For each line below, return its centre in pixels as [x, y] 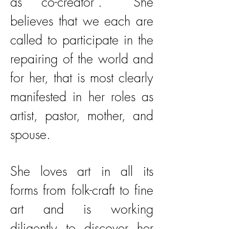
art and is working [82, 209]
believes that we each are [82, 21]
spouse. [30, 134]
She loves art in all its [82, 171]
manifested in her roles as [82, 97]
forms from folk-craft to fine [82, 190]
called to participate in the [82, 40]
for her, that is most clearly [82, 78]
